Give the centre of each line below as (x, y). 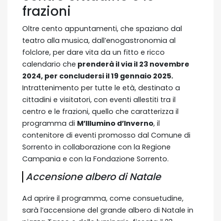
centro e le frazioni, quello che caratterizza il (100, 111)
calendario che (49, 64)
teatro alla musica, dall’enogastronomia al (99, 40)
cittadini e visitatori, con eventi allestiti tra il (99, 99)
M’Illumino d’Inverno (115, 123)
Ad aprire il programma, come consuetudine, (103, 198)
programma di (50, 123)
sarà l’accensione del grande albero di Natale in (108, 210)
